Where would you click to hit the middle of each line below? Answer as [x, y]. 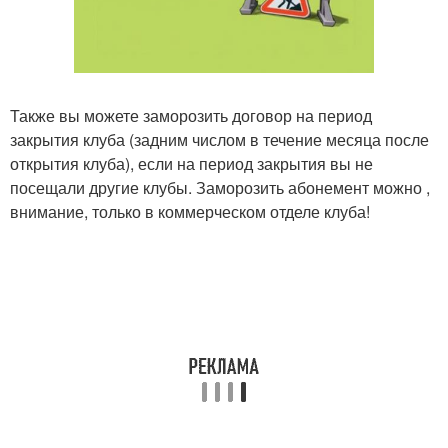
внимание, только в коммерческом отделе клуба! [190, 211]
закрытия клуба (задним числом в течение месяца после [219, 139]
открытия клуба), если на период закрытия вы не [191, 163]
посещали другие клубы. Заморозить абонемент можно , [220, 187]
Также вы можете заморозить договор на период [191, 115]
